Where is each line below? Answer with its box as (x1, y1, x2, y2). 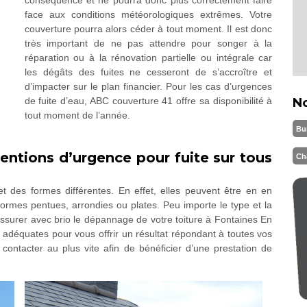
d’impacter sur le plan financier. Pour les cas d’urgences (24, 81, 273, 92)
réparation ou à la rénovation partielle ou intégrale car (24, 52, 273, 63)
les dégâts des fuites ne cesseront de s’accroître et (24, 66, 273, 77)
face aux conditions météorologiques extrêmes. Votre (24, 9, 273, 20)
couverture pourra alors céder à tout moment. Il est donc (24, 23, 273, 34)
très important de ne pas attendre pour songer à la (24, 38, 273, 49)
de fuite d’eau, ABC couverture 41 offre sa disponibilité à (24, 95, 273, 106)
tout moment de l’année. (24, 110, 130, 121)
